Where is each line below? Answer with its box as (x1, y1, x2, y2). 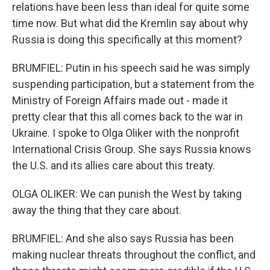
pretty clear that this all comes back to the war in (12, 110, 243, 123)
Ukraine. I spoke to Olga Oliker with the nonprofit (12, 127, 239, 139)
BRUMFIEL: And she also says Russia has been (12, 232, 234, 245)
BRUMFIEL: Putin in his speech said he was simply (12, 61, 250, 74)
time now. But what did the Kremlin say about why (12, 17, 248, 30)
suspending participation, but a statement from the (12, 78, 254, 90)
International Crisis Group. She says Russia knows (12, 143, 251, 155)
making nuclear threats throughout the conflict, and (12, 248, 256, 261)
